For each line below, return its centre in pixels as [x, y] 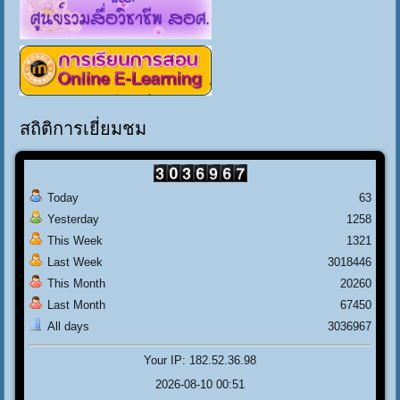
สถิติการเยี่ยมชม [83, 129]
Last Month [77, 305]
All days [69, 327]
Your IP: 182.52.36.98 [200, 360]
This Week [75, 241]
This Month [77, 284]
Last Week [75, 262]
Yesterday [74, 220]
